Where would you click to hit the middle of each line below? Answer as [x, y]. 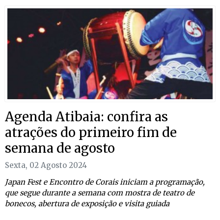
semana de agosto [60, 148]
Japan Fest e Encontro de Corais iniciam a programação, [105, 182]
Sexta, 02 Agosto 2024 [46, 165]
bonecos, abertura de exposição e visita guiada [87, 203]
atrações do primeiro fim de [91, 132]
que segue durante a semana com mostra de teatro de [100, 192]
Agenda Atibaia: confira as [86, 116]
